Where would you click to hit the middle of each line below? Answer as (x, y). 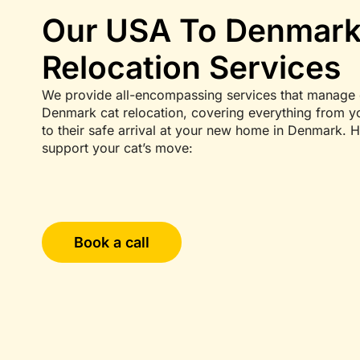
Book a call (112, 242)
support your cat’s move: (117, 148)
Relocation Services (191, 67)
